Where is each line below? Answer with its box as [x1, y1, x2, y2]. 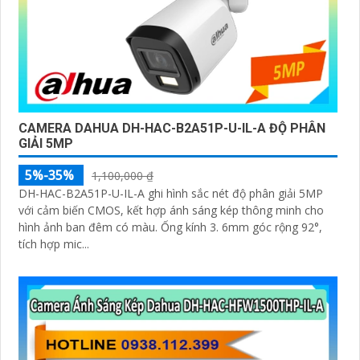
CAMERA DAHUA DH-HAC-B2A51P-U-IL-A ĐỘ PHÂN [18, 120, 325, 136]
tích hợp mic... [18, 235, 89, 252]
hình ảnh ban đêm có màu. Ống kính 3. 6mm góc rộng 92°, [18, 219, 161, 235]
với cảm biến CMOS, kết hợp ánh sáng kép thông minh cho [18, 202, 324, 218]
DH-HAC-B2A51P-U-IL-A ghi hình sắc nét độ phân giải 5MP [18, 185, 323, 201]
